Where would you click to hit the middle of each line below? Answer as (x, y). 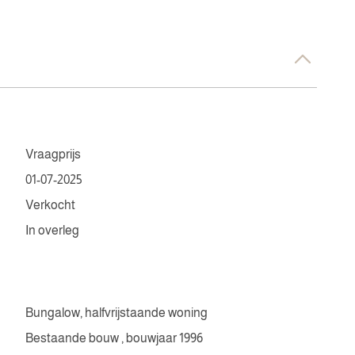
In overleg (52, 230)
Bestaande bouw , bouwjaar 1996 (114, 338)
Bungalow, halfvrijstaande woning (116, 313)
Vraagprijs (53, 154)
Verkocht (50, 205)
